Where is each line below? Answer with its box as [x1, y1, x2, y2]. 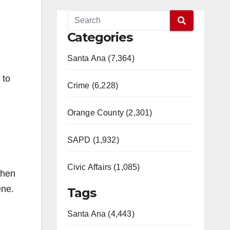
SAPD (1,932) [67, 136, 119, 144]
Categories [67, 30, 132, 45]
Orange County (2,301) [67, 108, 152, 117]
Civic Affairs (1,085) [67, 163, 140, 171]
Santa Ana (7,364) [67, 54, 135, 63]
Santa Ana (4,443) [67, 209, 135, 218]
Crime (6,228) [67, 81, 119, 90]
